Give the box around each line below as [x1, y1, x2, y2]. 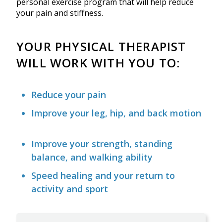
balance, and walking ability [31, 151, 153, 164]
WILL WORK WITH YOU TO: [16, 55, 180, 71]
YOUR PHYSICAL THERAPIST [16, 38, 186, 55]
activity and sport [31, 183, 108, 195]
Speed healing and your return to [31, 169, 175, 182]
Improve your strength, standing [31, 138, 172, 150]
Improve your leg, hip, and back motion [31, 107, 201, 119]
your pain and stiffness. [16, 7, 103, 19]
